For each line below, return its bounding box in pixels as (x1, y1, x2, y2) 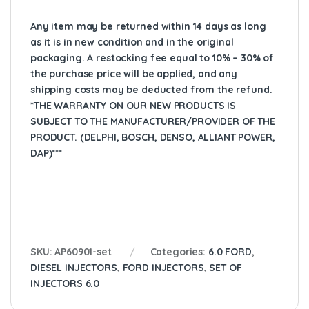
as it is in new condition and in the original (30, 36, 234, 49)
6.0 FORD (208, 246, 252, 259)
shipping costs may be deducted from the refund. (30, 83, 272, 97)
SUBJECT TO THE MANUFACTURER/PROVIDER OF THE (30, 115, 275, 128)
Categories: (150, 246, 208, 259)
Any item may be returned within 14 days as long (30, 20, 266, 33)
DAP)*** (30, 147, 63, 160)
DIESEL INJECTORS (30, 261, 117, 275)
